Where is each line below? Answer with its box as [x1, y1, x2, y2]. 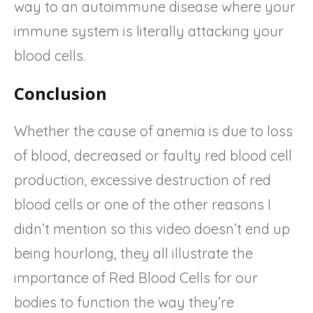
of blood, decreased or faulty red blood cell [14, 146, 292, 164]
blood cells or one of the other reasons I [14, 195, 271, 213]
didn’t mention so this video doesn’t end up [14, 219, 290, 238]
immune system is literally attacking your [14, 22, 284, 40]
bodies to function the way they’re [14, 293, 234, 311]
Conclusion [14, 81, 107, 105]
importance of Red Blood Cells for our [14, 268, 258, 286]
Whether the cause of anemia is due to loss [14, 122, 293, 140]
